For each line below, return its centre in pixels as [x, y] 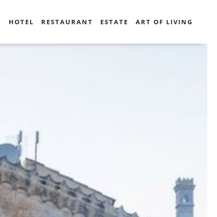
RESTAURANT [67, 22]
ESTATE [114, 22]
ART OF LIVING [164, 22]
